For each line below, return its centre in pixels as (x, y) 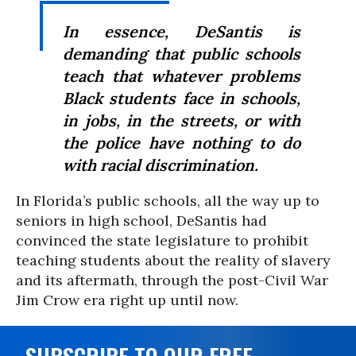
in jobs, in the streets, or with (182, 120)
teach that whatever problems (182, 76)
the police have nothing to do (182, 143)
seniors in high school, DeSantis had (141, 221)
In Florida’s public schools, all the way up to (168, 201)
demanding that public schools (182, 54)
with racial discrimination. (161, 165)
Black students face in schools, (182, 98)
